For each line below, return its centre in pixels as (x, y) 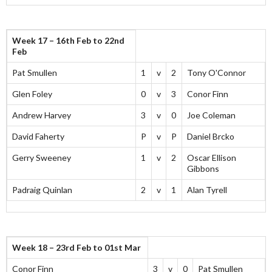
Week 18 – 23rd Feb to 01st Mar (76, 248)
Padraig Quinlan (42, 190)
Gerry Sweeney (42, 158)
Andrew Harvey (42, 115)
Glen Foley (32, 94)
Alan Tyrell (207, 190)
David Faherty (38, 137)
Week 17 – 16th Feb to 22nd (68, 41)
